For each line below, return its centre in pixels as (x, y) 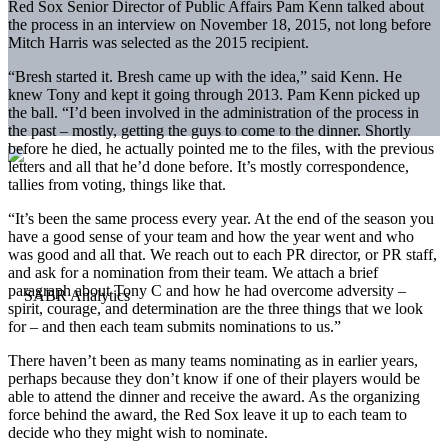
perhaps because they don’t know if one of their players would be (214, 378)
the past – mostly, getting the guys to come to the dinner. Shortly (209, 130)
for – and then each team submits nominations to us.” (174, 326)
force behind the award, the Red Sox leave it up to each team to (207, 414)
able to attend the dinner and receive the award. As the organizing (214, 396)
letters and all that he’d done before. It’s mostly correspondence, (208, 166)
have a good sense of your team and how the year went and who (211, 236)
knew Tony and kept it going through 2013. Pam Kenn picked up (214, 94)
